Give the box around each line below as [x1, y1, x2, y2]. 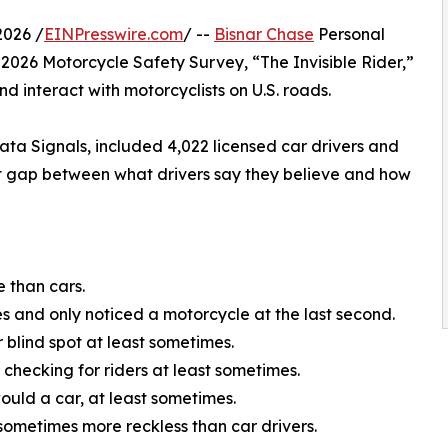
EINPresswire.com [44, 24, 183, 45]
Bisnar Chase [214, 24, 314, 45]
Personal [314, 24, 385, 45]
